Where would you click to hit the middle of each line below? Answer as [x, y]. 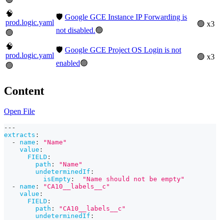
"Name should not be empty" [134, 179]
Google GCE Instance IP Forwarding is [126, 17]
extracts [20, 135]
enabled [68, 63]
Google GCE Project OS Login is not [123, 50]
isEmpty [57, 179]
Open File [19, 111]
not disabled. [76, 30]
